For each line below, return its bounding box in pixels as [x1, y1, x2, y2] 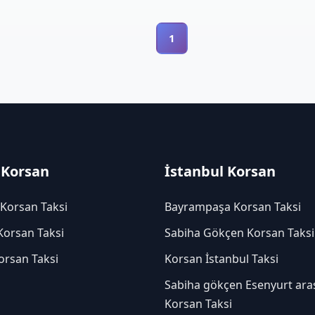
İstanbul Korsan [165, 161, 276, 181]
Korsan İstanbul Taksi [165, 250, 278, 266]
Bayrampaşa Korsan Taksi [165, 198, 301, 214]
